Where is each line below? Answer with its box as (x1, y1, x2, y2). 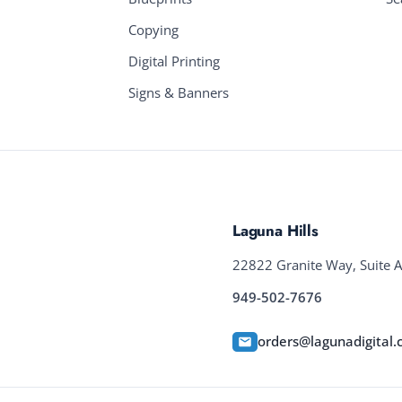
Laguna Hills (232, 220, 319, 242)
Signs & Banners (127, 84, 229, 102)
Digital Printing (127, 53, 220, 71)
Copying (127, 22, 179, 39)
